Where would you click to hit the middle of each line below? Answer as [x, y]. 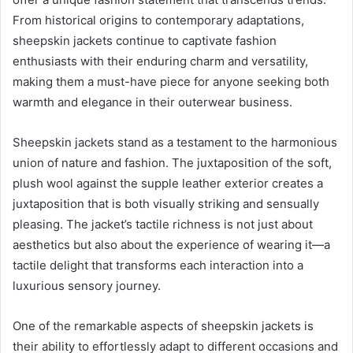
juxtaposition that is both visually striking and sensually [166, 203]
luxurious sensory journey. [87, 285]
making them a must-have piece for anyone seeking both [171, 81]
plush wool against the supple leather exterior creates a [168, 183]
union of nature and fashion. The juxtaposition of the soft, [172, 162]
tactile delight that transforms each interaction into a [158, 265]
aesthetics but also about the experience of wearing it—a [171, 244]
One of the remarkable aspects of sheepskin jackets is [163, 325]
